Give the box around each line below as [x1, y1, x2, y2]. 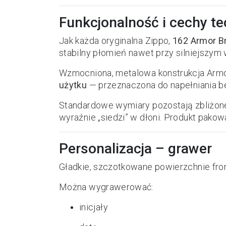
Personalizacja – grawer [59, 140, 212, 157]
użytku [59, 80, 87, 90]
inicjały [79, 202, 108, 212]
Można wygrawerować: [59, 182, 153, 192]
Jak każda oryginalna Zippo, [59, 35, 173, 46]
